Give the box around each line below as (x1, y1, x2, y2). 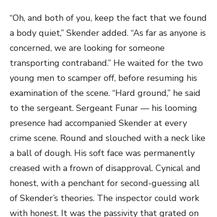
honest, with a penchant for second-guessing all (10, 177, 200, 189)
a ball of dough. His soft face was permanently (10, 147, 195, 159)
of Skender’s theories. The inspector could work (10, 192, 199, 204)
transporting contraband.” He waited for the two (10, 57, 203, 69)
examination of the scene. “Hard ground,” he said (10, 87, 201, 99)
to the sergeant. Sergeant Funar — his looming (10, 102, 197, 114)
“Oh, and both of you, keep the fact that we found (10, 12, 207, 24)
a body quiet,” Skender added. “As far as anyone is (10, 27, 206, 39)
